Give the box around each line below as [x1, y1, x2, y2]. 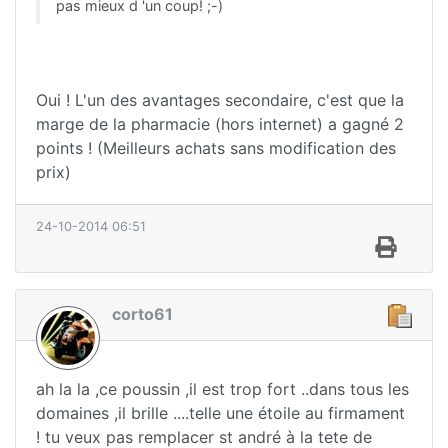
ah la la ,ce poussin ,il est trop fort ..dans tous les [36, 378, 409, 399]
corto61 [112, 304, 173, 325]
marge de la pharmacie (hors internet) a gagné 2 [36, 114, 404, 135]
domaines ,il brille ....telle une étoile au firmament [36, 402, 405, 423]
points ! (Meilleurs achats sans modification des [36, 138, 396, 159]
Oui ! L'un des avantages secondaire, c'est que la [36, 90, 404, 111]
